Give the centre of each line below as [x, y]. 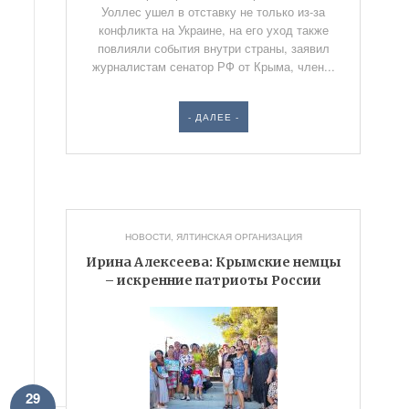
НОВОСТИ [147, 236]
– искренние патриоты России [214, 280]
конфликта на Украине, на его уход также [213, 30]
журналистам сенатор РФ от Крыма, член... [213, 66]
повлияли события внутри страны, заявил [213, 48]
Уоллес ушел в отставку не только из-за [214, 11]
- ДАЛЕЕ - [213, 117]
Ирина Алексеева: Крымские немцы [213, 262]
